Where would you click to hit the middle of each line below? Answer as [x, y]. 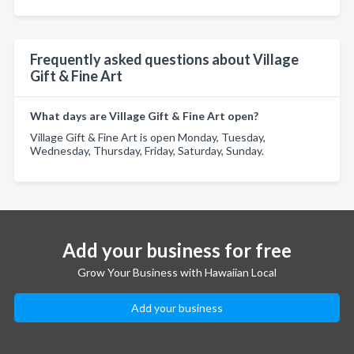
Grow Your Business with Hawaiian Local [177, 272]
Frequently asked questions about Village [164, 59]
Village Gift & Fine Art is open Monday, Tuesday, [148, 137]
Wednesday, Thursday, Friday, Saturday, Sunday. [147, 151]
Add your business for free [177, 250]
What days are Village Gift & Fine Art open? [144, 116]
